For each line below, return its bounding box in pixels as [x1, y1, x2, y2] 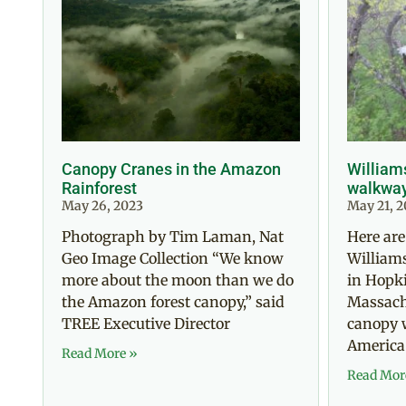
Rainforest [62, 178, 137, 198]
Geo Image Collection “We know [62, 248, 284, 267]
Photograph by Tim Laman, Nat [62, 227, 284, 246]
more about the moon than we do [62, 270, 294, 289]
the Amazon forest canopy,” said [62, 292, 285, 311]
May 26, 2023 [62, 197, 143, 214]
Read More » [62, 344, 138, 362]
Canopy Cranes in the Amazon [62, 159, 281, 179]
